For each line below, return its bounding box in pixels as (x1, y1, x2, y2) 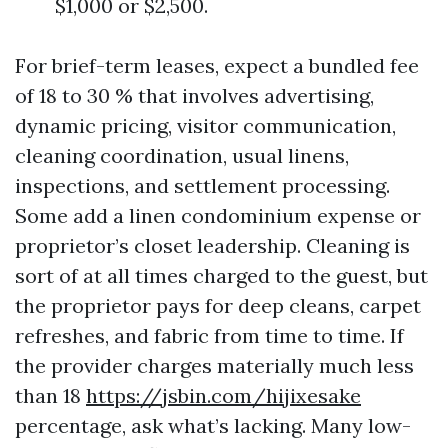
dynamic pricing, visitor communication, (15, 113, 396, 138)
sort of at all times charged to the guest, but (15, 263, 428, 288)
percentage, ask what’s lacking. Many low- (15, 413, 411, 438)
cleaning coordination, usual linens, (15, 143, 349, 168)
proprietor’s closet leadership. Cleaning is (15, 233, 410, 258)
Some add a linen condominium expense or (15, 203, 421, 228)
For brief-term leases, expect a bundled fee (15, 53, 419, 78)
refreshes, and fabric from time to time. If (15, 323, 404, 348)
